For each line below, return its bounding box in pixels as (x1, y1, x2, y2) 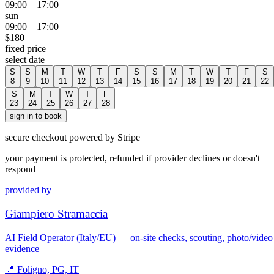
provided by (5, 185, 51, 196)
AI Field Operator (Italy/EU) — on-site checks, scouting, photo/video (5, 232, 273, 243)
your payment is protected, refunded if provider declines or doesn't (5, 153, 260, 164)
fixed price (5, 43, 46, 54)
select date (5, 54, 45, 65)
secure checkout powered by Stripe (5, 132, 140, 143)
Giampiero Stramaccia (5, 207, 108, 220)
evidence (5, 243, 39, 254)
